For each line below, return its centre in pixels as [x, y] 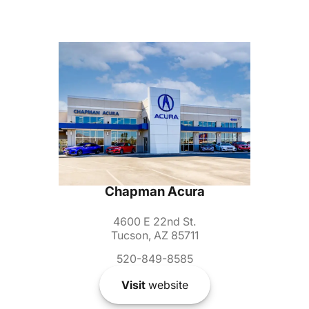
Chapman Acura [154, 192]
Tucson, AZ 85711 [154, 236]
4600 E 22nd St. [154, 222]
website [167, 285]
